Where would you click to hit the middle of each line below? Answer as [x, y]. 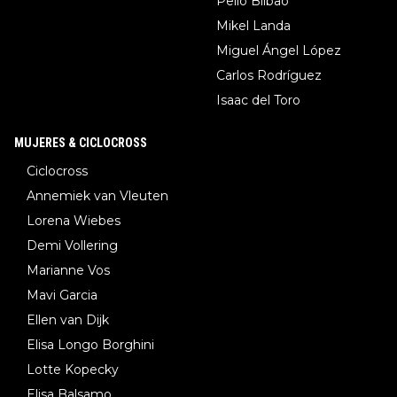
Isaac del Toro [258, 101]
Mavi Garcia [62, 296]
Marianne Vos [68, 271]
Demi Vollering [72, 246]
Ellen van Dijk [68, 320]
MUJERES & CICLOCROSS [81, 143]
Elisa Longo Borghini [90, 345]
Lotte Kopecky [73, 370]
